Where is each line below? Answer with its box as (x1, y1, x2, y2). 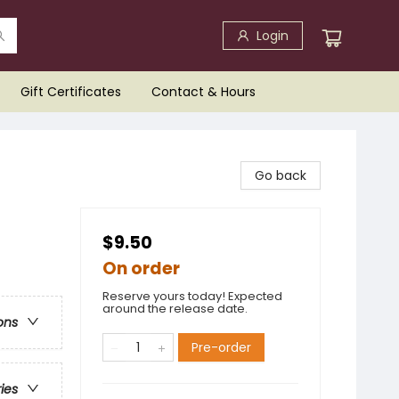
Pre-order (191, 338, 251, 356)
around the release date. (102, 300, 248, 317)
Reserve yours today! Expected (102, 288, 282, 305)
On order (102, 256, 180, 281)
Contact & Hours (151, 83, 256, 101)
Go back (255, 167, 306, 184)
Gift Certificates (20, 83, 121, 101)
